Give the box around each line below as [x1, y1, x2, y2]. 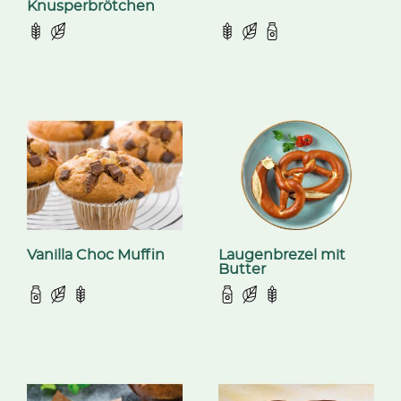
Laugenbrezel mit [218, 248, 346, 263]
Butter [218, 262, 266, 277]
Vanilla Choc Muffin [27, 248, 165, 263]
